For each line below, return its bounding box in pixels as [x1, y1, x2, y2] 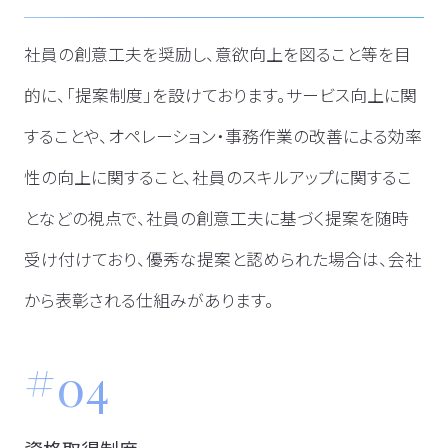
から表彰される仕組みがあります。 [23, 288, 274, 313]
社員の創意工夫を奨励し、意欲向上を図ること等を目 [23, 42, 411, 67]
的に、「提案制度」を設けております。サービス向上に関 [23, 83, 417, 108]
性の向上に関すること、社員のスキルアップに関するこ [23, 165, 412, 190]
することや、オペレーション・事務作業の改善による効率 [23, 124, 422, 149]
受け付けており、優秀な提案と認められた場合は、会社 [23, 247, 422, 272]
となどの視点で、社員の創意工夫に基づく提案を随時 [23, 206, 409, 231]
